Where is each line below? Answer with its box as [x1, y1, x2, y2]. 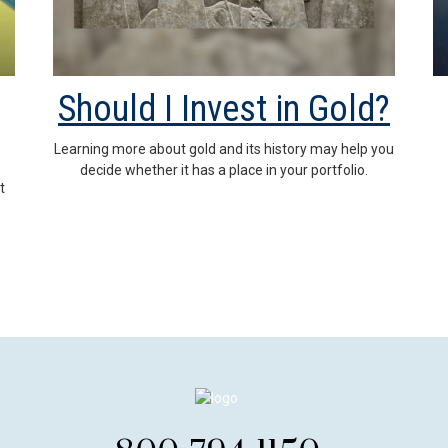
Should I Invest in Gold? [58, 87, 390, 130]
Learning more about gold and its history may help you [54, 140, 394, 157]
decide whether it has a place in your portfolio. [80, 161, 368, 178]
